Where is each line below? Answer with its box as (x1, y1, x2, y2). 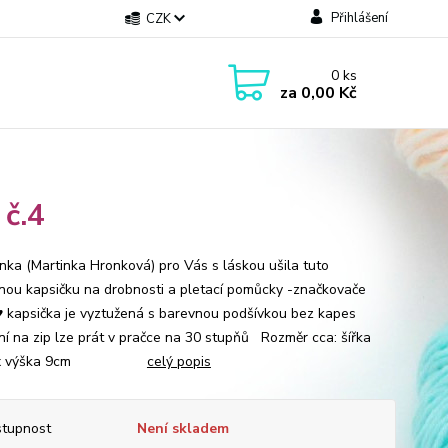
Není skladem (136, 419, 229, 438)
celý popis (146, 352, 211, 371)
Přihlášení (330, 9, 388, 27)
